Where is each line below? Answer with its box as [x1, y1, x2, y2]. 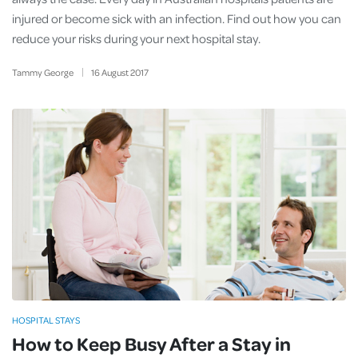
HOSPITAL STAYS [12, 314, 80, 326]
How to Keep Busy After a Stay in [12, 331, 291, 356]
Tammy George [12, 66, 74, 78]
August [101, 66, 129, 78]
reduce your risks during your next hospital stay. [12, 30, 261, 46]
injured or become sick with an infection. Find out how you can [12, 10, 341, 26]
